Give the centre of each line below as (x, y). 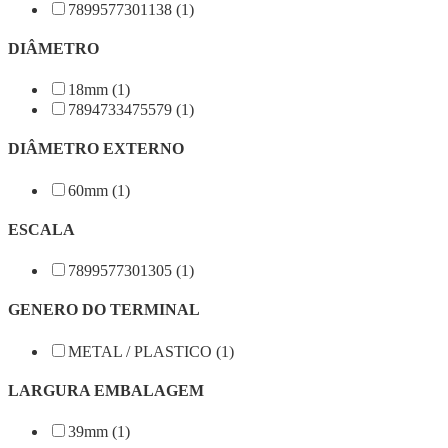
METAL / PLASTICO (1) (151, 351)
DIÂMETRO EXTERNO (96, 149)
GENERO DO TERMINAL (104, 310)
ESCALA (41, 229)
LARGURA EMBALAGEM (106, 391)
